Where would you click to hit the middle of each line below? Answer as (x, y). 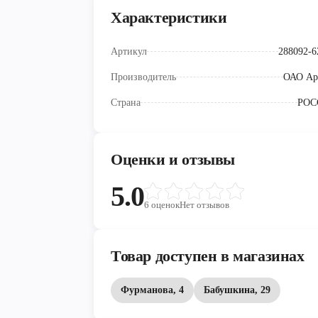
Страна (126, 103)
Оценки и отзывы (173, 160)
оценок (166, 205)
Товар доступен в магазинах (208, 256)
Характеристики (169, 18)
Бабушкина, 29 (237, 290)
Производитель (143, 77)
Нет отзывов (205, 205)
